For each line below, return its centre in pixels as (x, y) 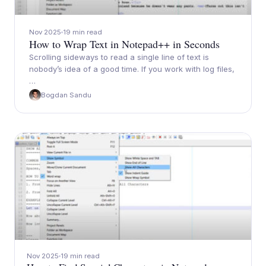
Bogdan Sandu (66, 95)
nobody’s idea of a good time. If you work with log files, (132, 69)
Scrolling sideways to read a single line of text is (119, 57)
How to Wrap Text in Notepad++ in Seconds (124, 44)
